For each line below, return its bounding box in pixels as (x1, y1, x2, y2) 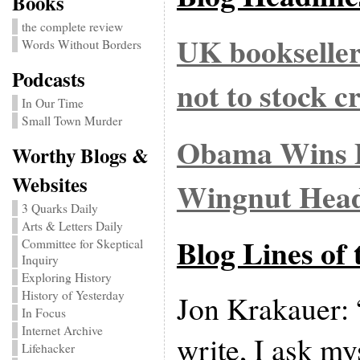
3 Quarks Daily (21, 200, 98, 216)
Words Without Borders (21, 36, 141, 52)
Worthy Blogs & (11, 141, 149, 170)
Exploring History (21, 269, 112, 285)
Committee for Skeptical (21, 235, 143, 252)
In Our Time (21, 95, 84, 111)
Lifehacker (21, 340, 75, 356)
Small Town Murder (21, 112, 122, 129)
